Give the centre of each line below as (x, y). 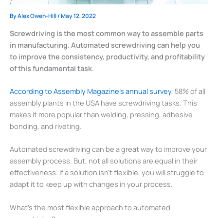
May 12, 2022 (78, 16)
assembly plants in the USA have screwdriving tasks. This (103, 103)
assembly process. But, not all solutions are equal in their (104, 161)
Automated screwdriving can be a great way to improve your (108, 149)
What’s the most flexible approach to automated (90, 207)
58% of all (189, 91)
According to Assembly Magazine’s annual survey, (91, 91)
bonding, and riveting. (46, 126)
